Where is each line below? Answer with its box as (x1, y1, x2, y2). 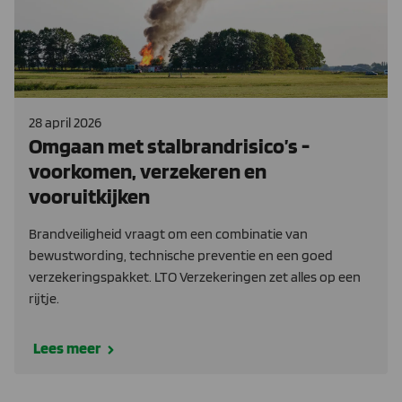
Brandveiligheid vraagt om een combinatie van (29, 224, 308, 242)
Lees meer (33, 337, 100, 357)
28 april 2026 (29, 113, 101, 131)
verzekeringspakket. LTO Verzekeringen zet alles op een (29, 267, 361, 285)
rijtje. (29, 289, 59, 307)
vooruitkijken (29, 182, 150, 209)
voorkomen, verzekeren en (29, 157, 267, 184)
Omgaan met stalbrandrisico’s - (29, 132, 310, 159)
